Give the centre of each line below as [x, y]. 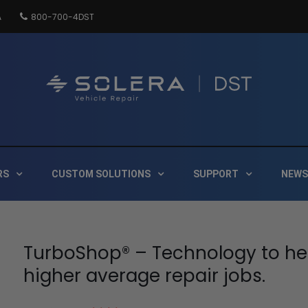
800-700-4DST [63, 17]
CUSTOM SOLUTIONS [101, 174]
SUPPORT [216, 174]
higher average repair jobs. [144, 276]
